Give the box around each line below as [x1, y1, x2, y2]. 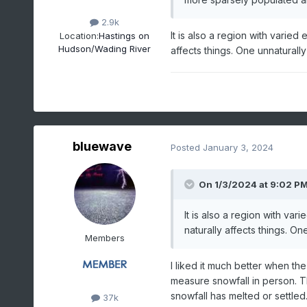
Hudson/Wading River [58, 42, 151, 54]
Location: [60, 29, 99, 41]
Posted [170, 141, 203, 153]
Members [84, 232, 125, 244]
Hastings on [99, 29, 150, 41]
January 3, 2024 [202, 141, 273, 153]
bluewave [72, 139, 132, 154]
